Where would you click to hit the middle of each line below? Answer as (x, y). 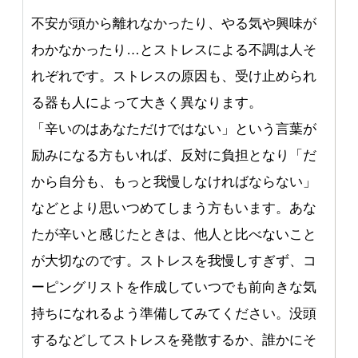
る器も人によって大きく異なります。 (147, 103)
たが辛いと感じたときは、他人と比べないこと (174, 235)
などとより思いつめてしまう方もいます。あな (174, 209)
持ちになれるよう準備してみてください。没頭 (174, 314)
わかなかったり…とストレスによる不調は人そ (174, 50)
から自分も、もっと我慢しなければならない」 (174, 182)
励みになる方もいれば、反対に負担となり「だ (174, 156)
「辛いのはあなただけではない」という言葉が (174, 129)
